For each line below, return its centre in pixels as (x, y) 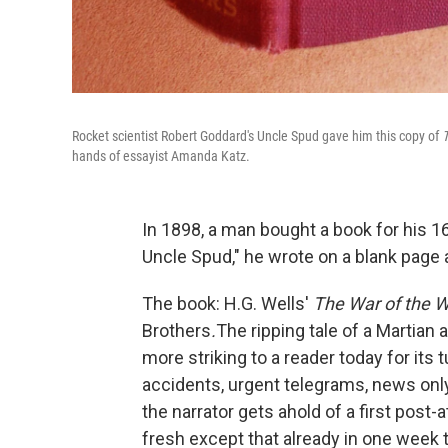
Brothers (176, 331)
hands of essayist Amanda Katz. (161, 156)
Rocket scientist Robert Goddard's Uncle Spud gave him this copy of (257, 136)
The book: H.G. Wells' (227, 304)
